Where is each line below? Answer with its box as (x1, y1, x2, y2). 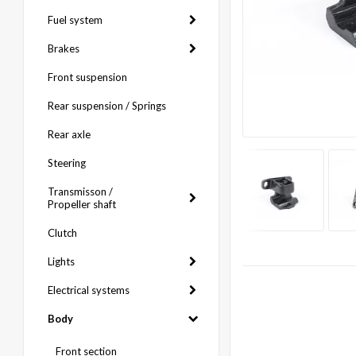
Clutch (48, 226, 77, 239)
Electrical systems (48, 284, 130, 296)
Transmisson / (48, 185, 113, 198)
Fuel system (48, 14, 103, 26)
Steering (48, 157, 86, 169)
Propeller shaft (48, 198, 116, 211)
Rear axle (48, 128, 91, 141)
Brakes (48, 42, 79, 55)
